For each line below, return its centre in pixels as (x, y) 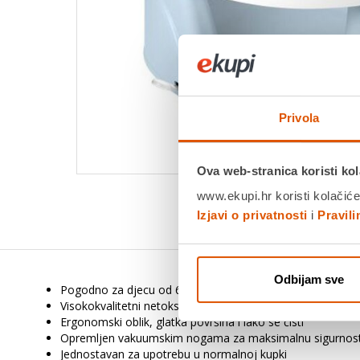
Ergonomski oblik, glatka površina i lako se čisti (182, 322)
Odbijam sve (309, 279)
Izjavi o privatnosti (252, 215)
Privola (299, 118)
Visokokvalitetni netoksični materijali (154, 306)
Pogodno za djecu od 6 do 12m (143, 290)
